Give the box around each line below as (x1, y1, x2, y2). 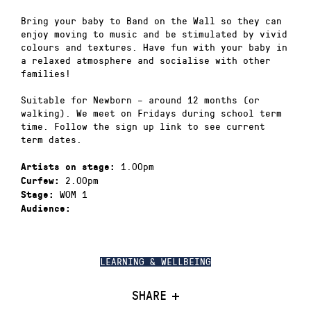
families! (21, 66, 71, 80)
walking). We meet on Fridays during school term (21, 106, 282, 120)
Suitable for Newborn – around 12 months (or (21, 93, 260, 107)
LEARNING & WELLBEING (100, 255, 211, 269)
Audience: (21, 203, 71, 214)
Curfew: (21, 175, 60, 186)
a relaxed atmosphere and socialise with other (21, 53, 271, 67)
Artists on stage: (21, 161, 115, 172)
